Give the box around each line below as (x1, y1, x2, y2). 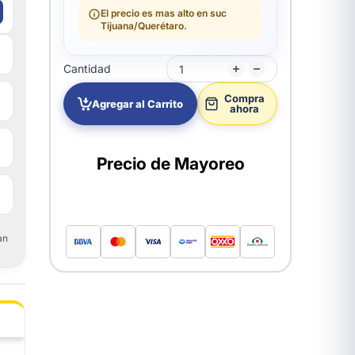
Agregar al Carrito (92, 97, 184, 110)
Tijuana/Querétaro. (101, 20, 188, 32)
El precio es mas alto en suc (101, 7, 227, 19)
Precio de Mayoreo (96, 154, 245, 174)
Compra (224, 92, 265, 105)
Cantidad (63, 62, 112, 75)
